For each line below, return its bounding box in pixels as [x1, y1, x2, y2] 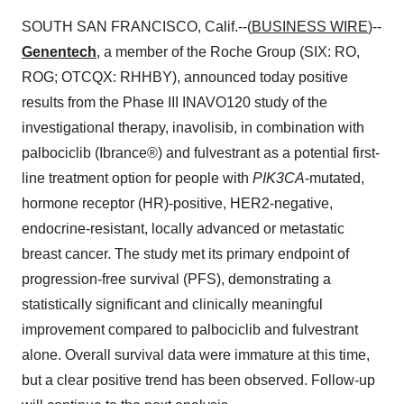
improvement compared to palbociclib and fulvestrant [22, 322, 358, 337]
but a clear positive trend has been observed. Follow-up [22, 372, 375, 388]
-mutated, [305, 170, 364, 186]
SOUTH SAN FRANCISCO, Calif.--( [22, 19, 252, 34]
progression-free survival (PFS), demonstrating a [22, 271, 331, 287]
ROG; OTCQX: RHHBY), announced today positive [22, 69, 348, 85]
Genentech [22, 44, 96, 60]
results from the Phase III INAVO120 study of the [22, 95, 327, 110]
